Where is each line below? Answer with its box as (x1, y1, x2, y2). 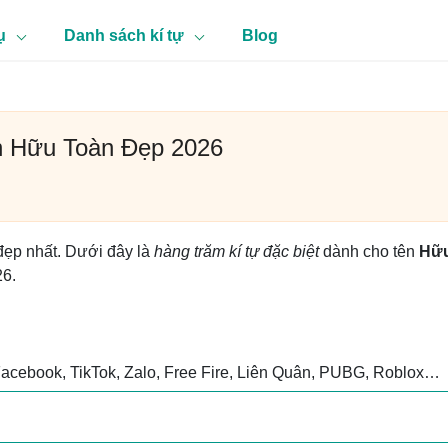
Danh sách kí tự (64, 27, 184, 44)
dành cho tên (319, 243, 419, 260)
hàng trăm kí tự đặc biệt (154, 243, 319, 260)
